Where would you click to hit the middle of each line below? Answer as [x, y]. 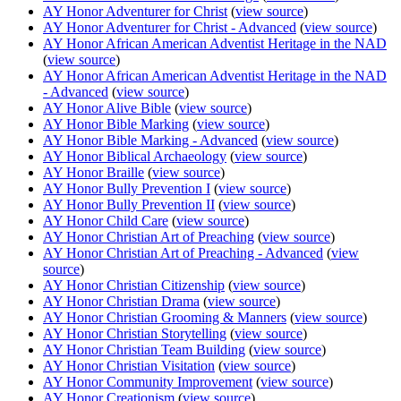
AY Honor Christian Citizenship [134, 285]
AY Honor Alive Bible [107, 107]
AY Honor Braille [94, 172]
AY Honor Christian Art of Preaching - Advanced [183, 252]
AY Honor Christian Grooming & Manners [165, 317]
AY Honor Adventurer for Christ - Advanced [170, 27]
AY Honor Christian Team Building [144, 349]
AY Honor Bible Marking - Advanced [150, 140]
